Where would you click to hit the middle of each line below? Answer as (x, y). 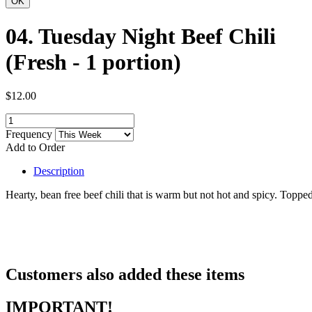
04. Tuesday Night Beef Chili (141, 36)
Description (59, 171)
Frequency (30, 134)
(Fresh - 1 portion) (93, 62)
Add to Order (35, 147)
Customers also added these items (125, 274)
